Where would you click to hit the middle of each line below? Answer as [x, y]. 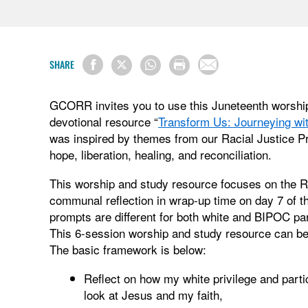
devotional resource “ [104, 121]
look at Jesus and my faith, [153, 294]
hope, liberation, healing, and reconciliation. [161, 154]
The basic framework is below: [128, 249]
